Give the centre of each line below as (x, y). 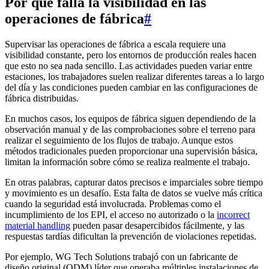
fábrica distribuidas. (42, 98)
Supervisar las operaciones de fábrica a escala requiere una (115, 44)
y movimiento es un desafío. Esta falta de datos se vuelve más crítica (134, 193)
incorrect (233, 214)
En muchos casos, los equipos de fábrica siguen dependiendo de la (130, 118)
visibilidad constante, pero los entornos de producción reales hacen (131, 55)
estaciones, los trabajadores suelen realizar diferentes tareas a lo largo (134, 76)
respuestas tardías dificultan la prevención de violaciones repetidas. (131, 236)
